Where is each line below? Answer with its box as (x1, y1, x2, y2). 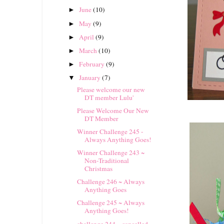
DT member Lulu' (84, 92, 133, 102)
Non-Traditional (84, 156, 129, 165)
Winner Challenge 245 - (76, 127, 143, 136)
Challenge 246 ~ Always (76, 177, 144, 186)
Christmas (84, 164, 112, 173)
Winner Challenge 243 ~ (76, 148, 144, 157)
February (79, 59, 106, 68)
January (79, 73, 102, 82)
